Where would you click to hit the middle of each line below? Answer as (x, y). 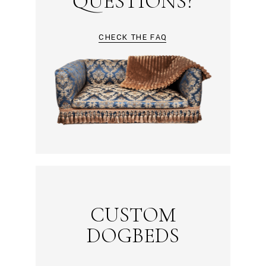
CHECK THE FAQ (133, 37)
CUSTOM (133, 215)
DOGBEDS (133, 235)
